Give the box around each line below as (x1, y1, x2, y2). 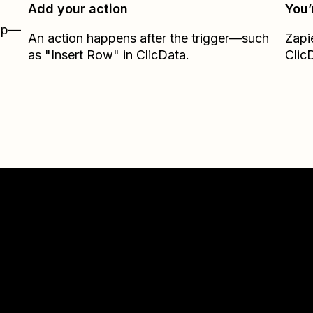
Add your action (28, 1, 129, 16)
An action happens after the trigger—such (28, 31, 270, 45)
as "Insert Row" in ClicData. (28, 48, 190, 62)
